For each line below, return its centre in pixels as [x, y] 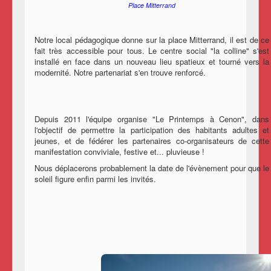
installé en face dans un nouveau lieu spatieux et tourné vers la [152, 62]
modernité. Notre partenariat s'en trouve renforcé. [120, 73]
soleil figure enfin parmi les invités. [95, 179]
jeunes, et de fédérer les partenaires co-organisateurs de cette [152, 141]
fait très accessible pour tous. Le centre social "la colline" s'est [152, 51]
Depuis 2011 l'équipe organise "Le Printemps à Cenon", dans [152, 119]
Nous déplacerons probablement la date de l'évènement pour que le [152, 168]
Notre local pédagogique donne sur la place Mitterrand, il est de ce [152, 40]
